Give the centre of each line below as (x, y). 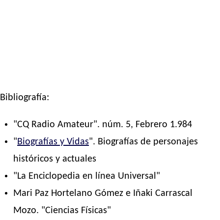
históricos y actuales (55, 159)
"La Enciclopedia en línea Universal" (87, 177)
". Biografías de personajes (144, 142)
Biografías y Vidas (53, 142)
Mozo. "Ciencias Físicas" (62, 211)
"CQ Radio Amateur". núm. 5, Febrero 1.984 (103, 125)
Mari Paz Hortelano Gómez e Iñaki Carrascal (103, 194)
